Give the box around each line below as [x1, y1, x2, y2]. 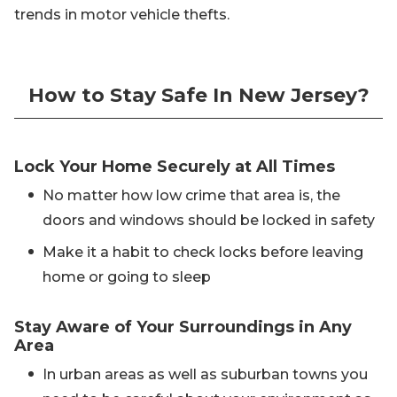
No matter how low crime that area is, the [43, 187, 340, 205]
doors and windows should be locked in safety [43, 212, 375, 230]
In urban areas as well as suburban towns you [43, 366, 368, 384]
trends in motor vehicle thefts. [14, 6, 230, 24]
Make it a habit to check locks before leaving [43, 244, 363, 261]
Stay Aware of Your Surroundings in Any [14, 317, 352, 338]
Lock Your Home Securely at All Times [14, 157, 335, 177]
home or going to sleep [43, 269, 211, 286]
